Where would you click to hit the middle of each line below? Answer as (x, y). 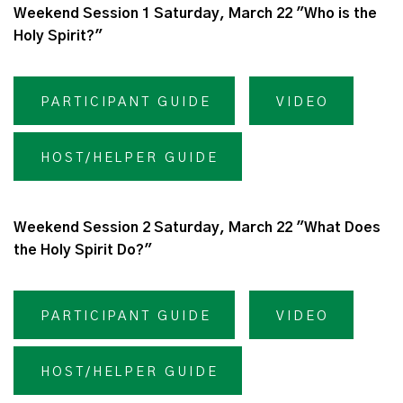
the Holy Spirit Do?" (83, 251)
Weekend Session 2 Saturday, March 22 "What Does (197, 228)
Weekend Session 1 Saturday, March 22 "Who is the (195, 14)
